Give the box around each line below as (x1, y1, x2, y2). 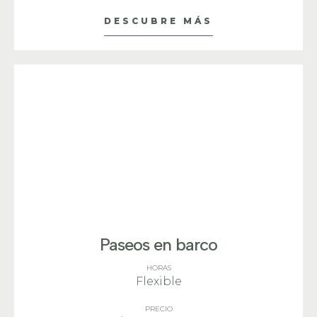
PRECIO (144, 304, 173, 313)
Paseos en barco (100, 234, 217, 255)
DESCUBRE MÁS (104, 16, 213, 26)
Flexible (135, 275, 182, 288)
